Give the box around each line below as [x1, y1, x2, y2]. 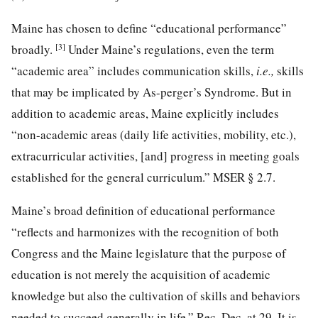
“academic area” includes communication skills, [11, 62, 256, 79]
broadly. [11, 40, 55, 57]
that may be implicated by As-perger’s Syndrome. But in [11, 83, 292, 100]
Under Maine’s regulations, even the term [65, 40, 274, 57]
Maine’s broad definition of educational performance [11, 202, 275, 219]
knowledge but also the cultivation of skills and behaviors [11, 287, 300, 304]
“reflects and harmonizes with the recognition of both [11, 223, 279, 240]
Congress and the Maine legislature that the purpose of [11, 244, 286, 261]
